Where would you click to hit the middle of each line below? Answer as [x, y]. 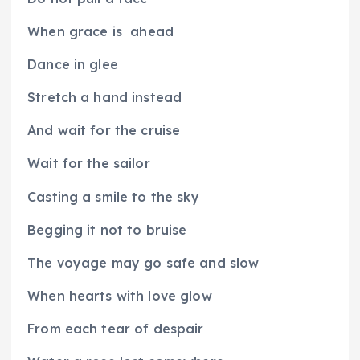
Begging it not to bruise [107, 229]
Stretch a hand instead [105, 98]
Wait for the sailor [89, 164]
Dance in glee [73, 65]
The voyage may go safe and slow [143, 262]
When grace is [75, 32]
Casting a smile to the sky [113, 196]
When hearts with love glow [120, 295]
